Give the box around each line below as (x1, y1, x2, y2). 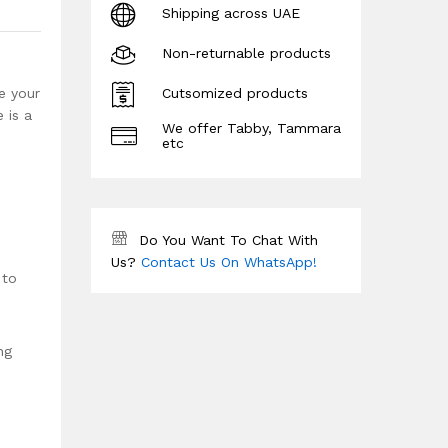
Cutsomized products (162, 85, 308, 102)
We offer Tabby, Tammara (162, 119, 341, 136)
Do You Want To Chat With (139, 231, 318, 248)
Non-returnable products (162, 45, 331, 62)
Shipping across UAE (162, 5, 300, 22)
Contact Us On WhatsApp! (141, 253, 317, 270)
